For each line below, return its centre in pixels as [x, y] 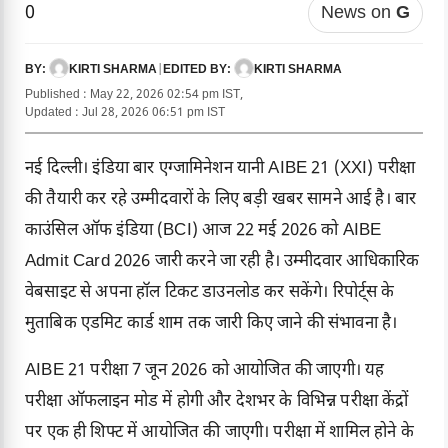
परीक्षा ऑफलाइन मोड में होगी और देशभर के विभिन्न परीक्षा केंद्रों [217, 401]
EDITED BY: [198, 70]
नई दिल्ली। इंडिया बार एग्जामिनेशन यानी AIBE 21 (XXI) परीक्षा [220, 168]
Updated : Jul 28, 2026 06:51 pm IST [125, 112]
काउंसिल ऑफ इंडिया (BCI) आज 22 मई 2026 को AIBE [203, 230]
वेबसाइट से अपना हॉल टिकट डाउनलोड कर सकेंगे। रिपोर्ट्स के [210, 292]
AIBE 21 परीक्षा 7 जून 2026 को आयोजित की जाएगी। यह [205, 370]
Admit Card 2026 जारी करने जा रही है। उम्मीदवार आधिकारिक [222, 261]
